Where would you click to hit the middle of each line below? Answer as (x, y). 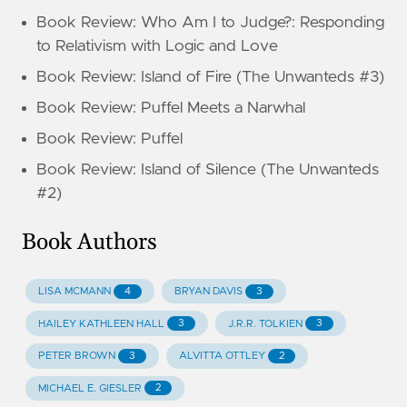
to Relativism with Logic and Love (157, 46)
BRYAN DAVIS (208, 292)
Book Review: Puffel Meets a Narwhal (171, 108)
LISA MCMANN (74, 292)
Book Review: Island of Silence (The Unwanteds (208, 169)
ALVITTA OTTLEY (222, 356)
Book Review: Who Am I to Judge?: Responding (210, 22)
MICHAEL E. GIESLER (89, 388)
